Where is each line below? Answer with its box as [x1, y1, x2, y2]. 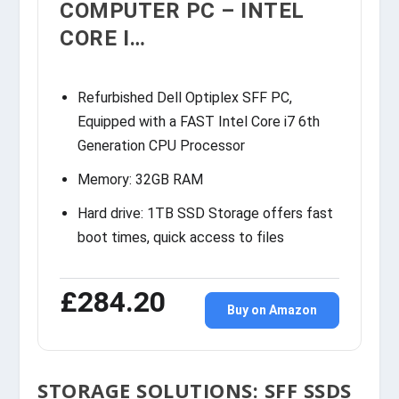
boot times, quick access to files [77, 229, 285, 247]
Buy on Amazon [226, 303, 317, 318]
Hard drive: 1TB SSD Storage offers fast [77, 205, 334, 223]
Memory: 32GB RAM [77, 170, 204, 188]
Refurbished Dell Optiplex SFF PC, [77, 88, 293, 106]
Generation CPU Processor [77, 136, 246, 154]
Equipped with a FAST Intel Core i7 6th [77, 112, 321, 130]
